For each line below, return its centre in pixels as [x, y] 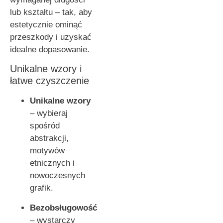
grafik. [42, 188]
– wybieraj [49, 113]
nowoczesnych [57, 176]
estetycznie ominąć [46, 24]
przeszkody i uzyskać [51, 37]
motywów [47, 151]
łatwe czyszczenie [50, 81]
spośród [45, 126]
